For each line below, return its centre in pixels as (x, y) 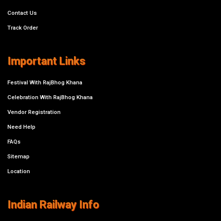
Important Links (46, 61)
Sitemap (18, 157)
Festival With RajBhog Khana (45, 83)
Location (19, 171)
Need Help (21, 127)
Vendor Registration (34, 112)
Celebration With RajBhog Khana (50, 97)
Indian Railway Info (53, 205)
